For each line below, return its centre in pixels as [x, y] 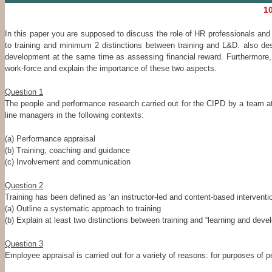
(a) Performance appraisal [50, 139]
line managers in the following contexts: [74, 115]
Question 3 [24, 244]
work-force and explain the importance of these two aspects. [111, 69]
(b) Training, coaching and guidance [67, 151]
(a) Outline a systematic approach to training [83, 209]
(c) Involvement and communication [68, 162]
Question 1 [24, 92]
